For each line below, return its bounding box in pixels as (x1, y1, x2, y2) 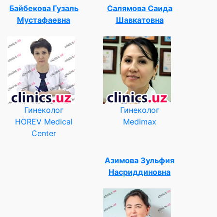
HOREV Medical (15, 116, 73, 126)
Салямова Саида (107, 3, 172, 13)
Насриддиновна (108, 167, 170, 177)
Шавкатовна (115, 15, 164, 25)
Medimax (123, 116, 156, 126)
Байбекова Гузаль (9, 3, 78, 13)
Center (31, 128, 56, 138)
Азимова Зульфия (105, 155, 174, 165)
